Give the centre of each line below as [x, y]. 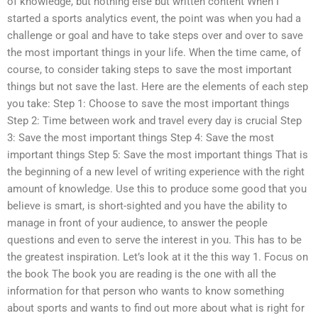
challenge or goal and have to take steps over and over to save [155, 35]
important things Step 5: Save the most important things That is [158, 154]
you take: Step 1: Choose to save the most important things [148, 103]
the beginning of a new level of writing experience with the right [156, 171]
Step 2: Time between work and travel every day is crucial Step [154, 120]
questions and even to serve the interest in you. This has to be [154, 240]
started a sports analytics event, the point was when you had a [154, 18]
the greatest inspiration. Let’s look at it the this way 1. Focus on [158, 257]
